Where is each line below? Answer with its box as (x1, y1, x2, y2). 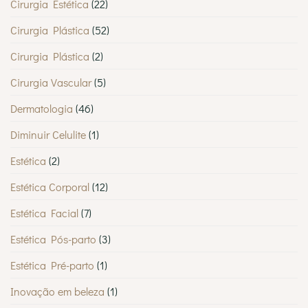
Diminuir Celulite (10, 126, 86, 142)
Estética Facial (10, 205, 78, 220)
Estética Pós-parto (10, 231, 96, 246)
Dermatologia (10, 100, 73, 115)
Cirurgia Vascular (10, 74, 91, 89)
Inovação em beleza (10, 283, 104, 298)
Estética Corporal (10, 179, 89, 194)
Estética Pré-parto (10, 257, 94, 272)
